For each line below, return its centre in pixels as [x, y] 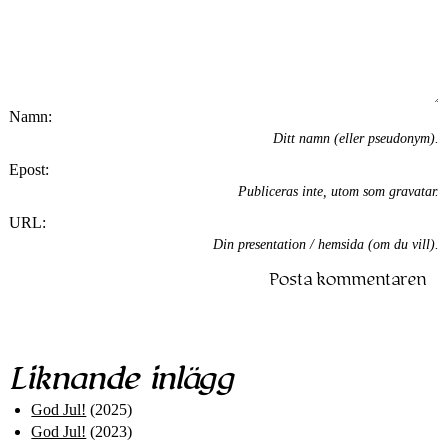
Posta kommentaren [348, 280]
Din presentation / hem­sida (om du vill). [326, 244]
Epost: [28, 169]
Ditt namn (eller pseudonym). [356, 139]
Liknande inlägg [120, 379]
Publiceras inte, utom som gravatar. [339, 192]
